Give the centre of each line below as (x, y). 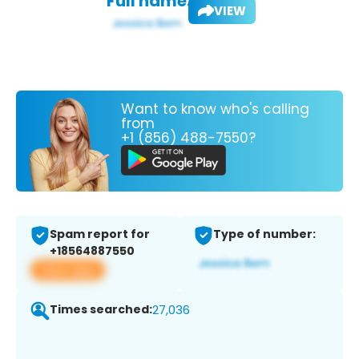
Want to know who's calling (215, 109)
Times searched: (101, 310)
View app (68, 270)
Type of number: (264, 234)
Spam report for (100, 234)
